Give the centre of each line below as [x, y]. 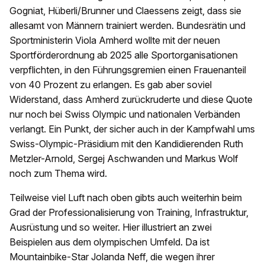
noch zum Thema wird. [58, 174]
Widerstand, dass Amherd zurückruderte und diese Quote [131, 100]
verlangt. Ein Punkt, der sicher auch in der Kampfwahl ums [132, 129]
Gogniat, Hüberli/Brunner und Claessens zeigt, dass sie [125, 11]
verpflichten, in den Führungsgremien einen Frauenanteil [128, 70]
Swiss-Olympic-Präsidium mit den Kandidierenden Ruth [126, 144]
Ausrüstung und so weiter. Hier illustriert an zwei [111, 227]
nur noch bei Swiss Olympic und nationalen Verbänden [125, 114]
